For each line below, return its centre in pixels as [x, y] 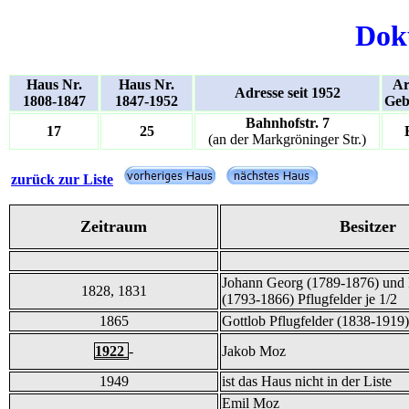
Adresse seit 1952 [287, 92]
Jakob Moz [254, 351]
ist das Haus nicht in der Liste [307, 381]
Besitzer [367, 226]
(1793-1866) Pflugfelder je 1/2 [309, 299]
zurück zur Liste [62, 179]
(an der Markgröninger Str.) [287, 139]
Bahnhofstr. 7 [287, 122]
